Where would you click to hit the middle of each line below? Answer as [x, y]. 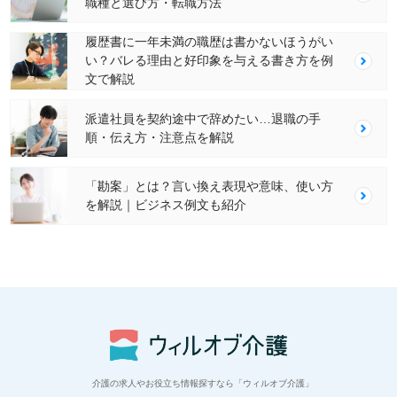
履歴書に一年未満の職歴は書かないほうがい [210, 42]
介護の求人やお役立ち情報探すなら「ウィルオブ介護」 [203, 383]
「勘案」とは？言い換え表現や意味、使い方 [210, 186]
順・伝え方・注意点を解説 [160, 137]
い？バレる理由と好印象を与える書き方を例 [210, 61]
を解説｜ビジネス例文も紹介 [166, 204]
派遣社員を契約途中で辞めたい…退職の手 [203, 118]
